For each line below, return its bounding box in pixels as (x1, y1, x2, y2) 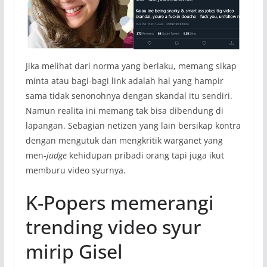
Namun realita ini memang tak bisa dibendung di (25, 104, 223, 116)
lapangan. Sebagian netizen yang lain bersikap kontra (25, 119, 241, 131)
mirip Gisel (25, 238, 123, 264)
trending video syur (25, 213, 201, 240)
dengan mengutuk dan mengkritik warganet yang (25, 134, 223, 146)
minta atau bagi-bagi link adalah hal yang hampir (25, 74, 223, 86)
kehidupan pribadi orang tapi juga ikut (66, 149, 224, 161)
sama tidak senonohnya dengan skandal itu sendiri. (25, 89, 232, 101)
